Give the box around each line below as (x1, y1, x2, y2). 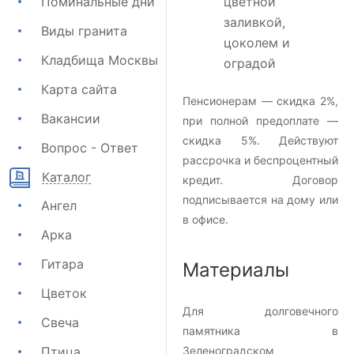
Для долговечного (183, 304, 338, 318)
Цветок (41, 284, 87, 301)
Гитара (41, 255, 84, 272)
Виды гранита (41, 22, 127, 39)
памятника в (183, 324, 338, 338)
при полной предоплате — (183, 114, 338, 128)
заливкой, (224, 14, 285, 31)
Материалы (183, 258, 289, 282)
